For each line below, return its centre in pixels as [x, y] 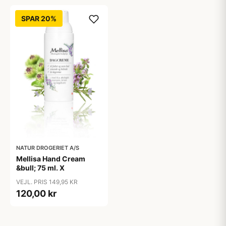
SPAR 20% [39, 18]
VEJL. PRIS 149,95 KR [47, 182]
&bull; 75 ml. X [40, 167]
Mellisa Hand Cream [51, 158]
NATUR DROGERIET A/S [48, 148]
